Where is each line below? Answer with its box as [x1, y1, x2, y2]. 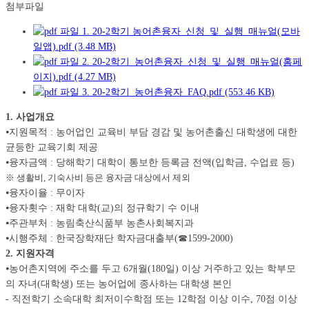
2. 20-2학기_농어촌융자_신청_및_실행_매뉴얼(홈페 [79, 57, 302, 68]
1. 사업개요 [6, 112, 54, 123]
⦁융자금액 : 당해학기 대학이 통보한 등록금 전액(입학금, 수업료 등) [6, 157, 295, 168]
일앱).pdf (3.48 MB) [33, 41, 116, 52]
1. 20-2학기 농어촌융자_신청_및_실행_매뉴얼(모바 [79, 26, 300, 37]
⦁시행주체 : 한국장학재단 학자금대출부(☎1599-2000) [6, 233, 233, 244]
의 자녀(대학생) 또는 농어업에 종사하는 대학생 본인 [6, 279, 232, 290]
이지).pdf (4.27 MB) [33, 72, 116, 83]
